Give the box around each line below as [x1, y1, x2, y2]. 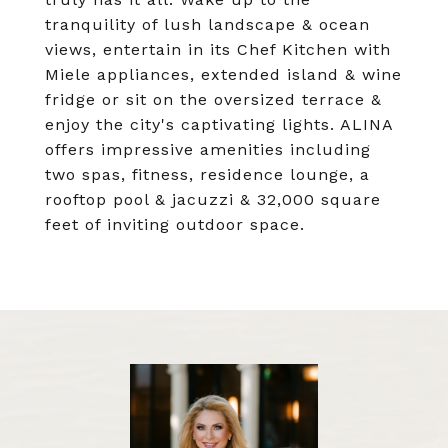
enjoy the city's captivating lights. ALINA [45, 115, 393, 134]
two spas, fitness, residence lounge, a [45, 165, 370, 184]
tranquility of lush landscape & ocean [45, 15, 370, 34]
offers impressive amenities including [45, 140, 371, 159]
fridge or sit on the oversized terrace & [45, 90, 382, 109]
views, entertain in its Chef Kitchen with [45, 40, 391, 59]
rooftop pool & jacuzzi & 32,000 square [45, 190, 381, 209]
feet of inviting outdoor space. [45, 215, 305, 234]
